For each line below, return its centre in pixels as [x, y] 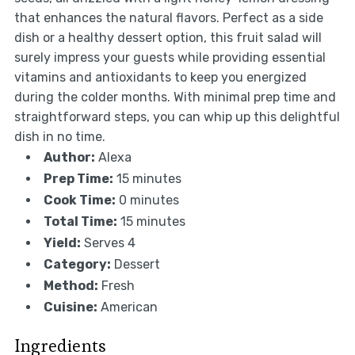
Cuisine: [70, 307]
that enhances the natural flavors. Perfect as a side [168, 18]
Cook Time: [79, 200]
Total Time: [80, 222]
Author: [69, 158]
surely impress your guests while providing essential [170, 58]
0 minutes [149, 200]
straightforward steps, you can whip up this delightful [177, 117]
